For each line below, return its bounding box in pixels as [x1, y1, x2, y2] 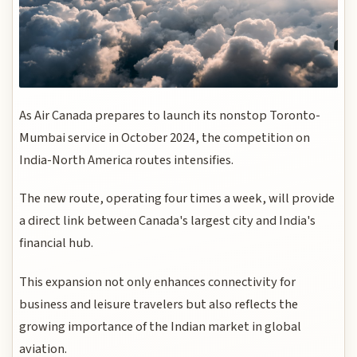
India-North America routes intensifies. [19, 150, 234, 170]
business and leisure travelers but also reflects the [19, 294, 299, 314]
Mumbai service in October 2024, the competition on [19, 127, 311, 147]
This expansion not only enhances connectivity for [19, 272, 296, 292]
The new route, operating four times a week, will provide [19, 189, 335, 209]
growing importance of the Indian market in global [19, 316, 302, 336]
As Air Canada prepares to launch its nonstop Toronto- [19, 105, 321, 125]
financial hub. [19, 233, 94, 253]
